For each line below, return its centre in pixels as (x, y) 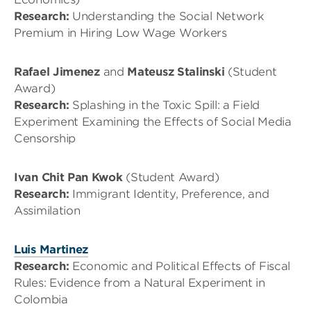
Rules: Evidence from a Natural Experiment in (140, 283)
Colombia (41, 299)
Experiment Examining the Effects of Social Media (153, 121)
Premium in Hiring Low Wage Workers (120, 33)
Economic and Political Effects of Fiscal (180, 266)
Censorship (45, 138)
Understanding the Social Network (167, 16)
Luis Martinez (51, 249)
